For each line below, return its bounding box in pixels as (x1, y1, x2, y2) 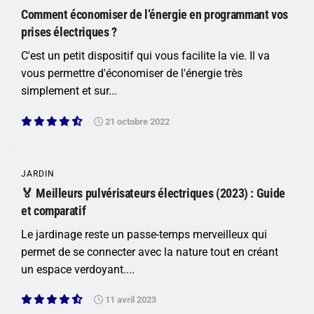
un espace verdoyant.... (21, 262, 135, 276)
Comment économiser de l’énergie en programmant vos (21, 7, 289, 22)
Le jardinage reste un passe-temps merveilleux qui (21, 227, 267, 241)
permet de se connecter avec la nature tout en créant (21, 245, 278, 259)
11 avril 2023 (103, 294, 156, 306)
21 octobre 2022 (103, 116, 170, 127)
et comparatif (21, 203, 86, 218)
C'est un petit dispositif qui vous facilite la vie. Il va (21, 49, 270, 63)
